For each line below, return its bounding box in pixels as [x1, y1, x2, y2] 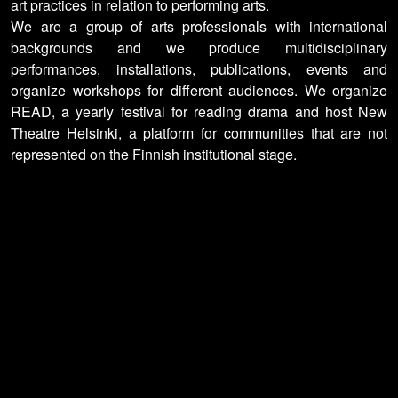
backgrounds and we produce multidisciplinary [11, 37, 387, 59]
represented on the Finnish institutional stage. [11, 144, 297, 165]
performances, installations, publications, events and [11, 59, 387, 80]
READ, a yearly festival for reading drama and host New [11, 101, 387, 123]
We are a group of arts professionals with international [11, 16, 387, 37]
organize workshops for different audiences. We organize [11, 80, 387, 101]
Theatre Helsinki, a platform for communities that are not [11, 123, 387, 144]
